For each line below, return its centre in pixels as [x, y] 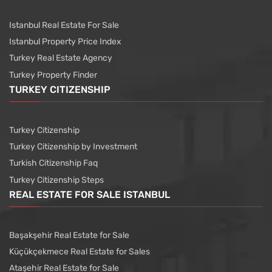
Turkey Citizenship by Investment [73, 147]
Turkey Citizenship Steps [56, 180]
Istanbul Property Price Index [65, 42]
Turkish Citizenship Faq [53, 163]
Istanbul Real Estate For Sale [64, 25]
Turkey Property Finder [53, 75]
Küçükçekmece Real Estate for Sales [80, 252]
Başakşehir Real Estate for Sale [69, 236]
